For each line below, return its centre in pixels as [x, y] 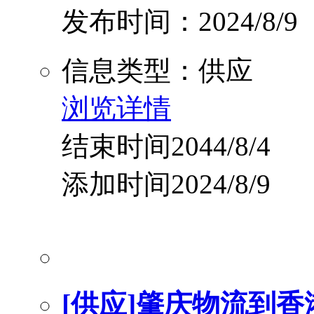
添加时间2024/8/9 [166, 184]
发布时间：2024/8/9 [180, 21]
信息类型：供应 [157, 70]
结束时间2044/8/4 [166, 146]
